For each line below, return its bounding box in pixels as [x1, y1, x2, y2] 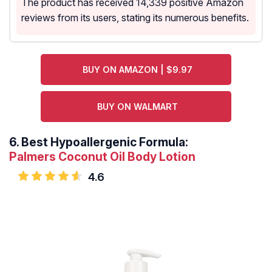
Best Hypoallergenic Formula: [21, 135, 188, 150]
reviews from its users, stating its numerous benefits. [21, 12, 249, 24]
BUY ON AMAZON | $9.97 [83, 64, 193, 75]
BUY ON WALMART [97, 101, 178, 112]
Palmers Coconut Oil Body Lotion [9, 149, 195, 165]
